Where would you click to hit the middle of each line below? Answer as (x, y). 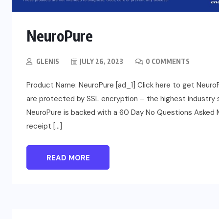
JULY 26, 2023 (101, 62)
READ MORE (68, 158)
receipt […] (44, 126)
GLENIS (48, 62)
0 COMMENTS (168, 62)
